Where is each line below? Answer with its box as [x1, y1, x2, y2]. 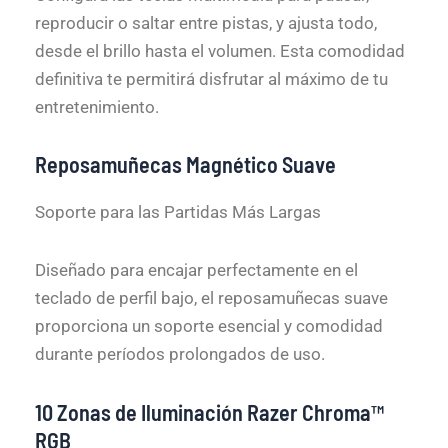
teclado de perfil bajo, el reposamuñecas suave [35, 288, 388, 309]
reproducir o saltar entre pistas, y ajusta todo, [35, 12, 377, 33]
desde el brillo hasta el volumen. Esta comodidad [35, 40, 405, 61]
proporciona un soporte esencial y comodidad [35, 316, 383, 337]
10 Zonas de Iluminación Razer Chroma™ [35, 398, 384, 425]
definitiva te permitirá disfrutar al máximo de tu [35, 68, 388, 89]
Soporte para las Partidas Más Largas [35, 202, 321, 223]
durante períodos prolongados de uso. [35, 344, 325, 365]
